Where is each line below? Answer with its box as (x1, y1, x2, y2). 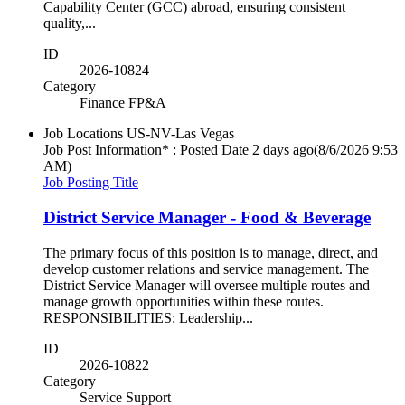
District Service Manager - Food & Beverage (43, 207, 371, 227)
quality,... (43, 15, 96, 32)
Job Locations (43, 126, 123, 142)
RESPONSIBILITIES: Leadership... (43, 309, 253, 325)
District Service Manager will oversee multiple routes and (43, 277, 370, 293)
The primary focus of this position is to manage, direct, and (43, 244, 378, 260)
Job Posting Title (43, 174, 138, 191)
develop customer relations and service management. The (43, 260, 369, 277)
